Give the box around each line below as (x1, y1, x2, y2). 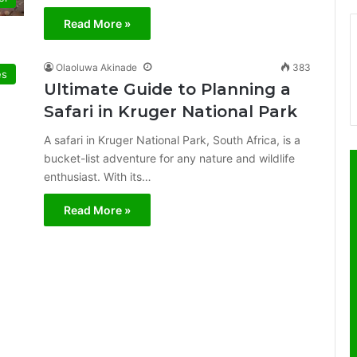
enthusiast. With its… (44, 170, 151, 183)
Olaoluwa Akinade (56, 61, 137, 73)
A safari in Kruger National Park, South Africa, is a (44, 133, 300, 147)
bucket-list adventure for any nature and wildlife (44, 151, 295, 165)
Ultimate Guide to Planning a (44, 80, 291, 99)
